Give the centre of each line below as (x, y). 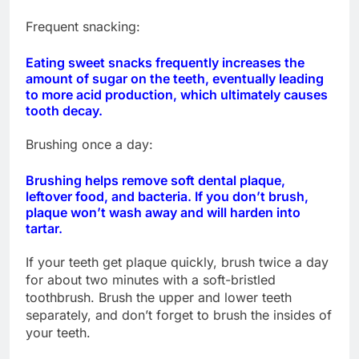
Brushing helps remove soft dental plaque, (155, 181)
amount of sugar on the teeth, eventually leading (175, 78)
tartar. (44, 229)
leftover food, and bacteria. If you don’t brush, (167, 197)
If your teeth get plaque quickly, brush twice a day (177, 262)
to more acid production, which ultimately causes (177, 94)
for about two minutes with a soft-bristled (151, 280)
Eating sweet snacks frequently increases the (165, 62)
